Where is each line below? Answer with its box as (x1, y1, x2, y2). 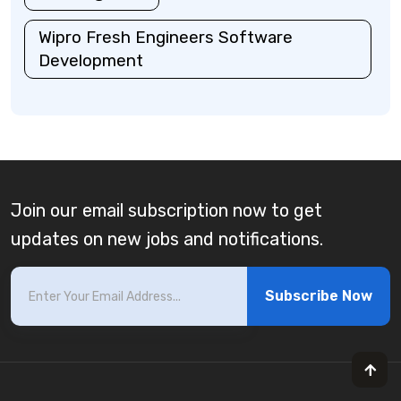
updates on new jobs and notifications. (11, 227, 323, 250)
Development (38, 49, 143, 71)
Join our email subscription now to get (11, 199, 322, 221)
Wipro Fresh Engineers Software (38, 26, 293, 47)
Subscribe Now (265, 286, 372, 304)
